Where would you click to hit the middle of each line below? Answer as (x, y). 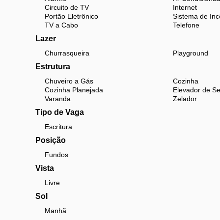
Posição (51, 140)
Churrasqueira (67, 53)
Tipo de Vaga (60, 112)
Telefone (186, 25)
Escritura (58, 127)
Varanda (58, 99)
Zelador (185, 99)
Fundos (56, 155)
